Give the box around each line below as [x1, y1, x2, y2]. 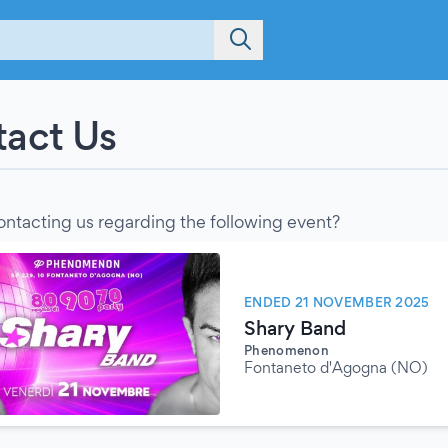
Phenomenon [244, 342, 329, 358]
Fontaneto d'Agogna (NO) [244, 358, 428, 377]
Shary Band [244, 316, 346, 340]
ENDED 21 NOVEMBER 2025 [244, 294, 430, 310]
